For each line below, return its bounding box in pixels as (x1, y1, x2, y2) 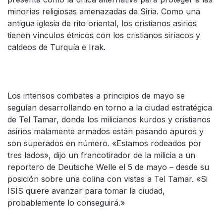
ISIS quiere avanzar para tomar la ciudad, (7, 186, 165, 196)
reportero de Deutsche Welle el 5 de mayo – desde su (7, 162, 209, 172)
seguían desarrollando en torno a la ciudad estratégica (7, 103, 212, 112)
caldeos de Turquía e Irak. (7, 42, 106, 52)
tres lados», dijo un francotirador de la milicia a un (7, 150, 195, 160)
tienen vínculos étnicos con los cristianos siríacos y (7, 30, 200, 40)
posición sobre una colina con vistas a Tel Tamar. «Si (7, 174, 208, 184)
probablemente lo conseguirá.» (7, 198, 125, 208)
